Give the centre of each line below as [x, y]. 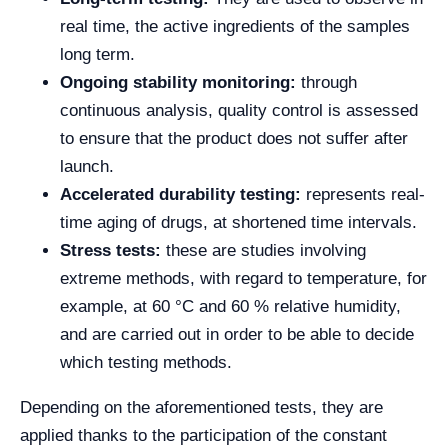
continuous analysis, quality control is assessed [239, 111]
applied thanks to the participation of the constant [203, 436]
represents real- [363, 195]
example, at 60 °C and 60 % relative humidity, [230, 307]
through [326, 83]
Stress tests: [110, 251]
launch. [87, 167]
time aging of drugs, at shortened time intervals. [241, 223]
